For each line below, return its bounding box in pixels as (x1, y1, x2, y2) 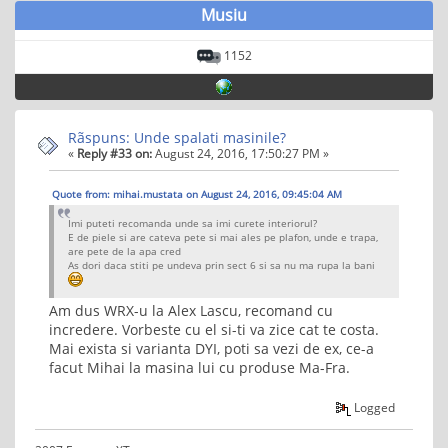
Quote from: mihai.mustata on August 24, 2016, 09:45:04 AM (52, 187, 342, 202)
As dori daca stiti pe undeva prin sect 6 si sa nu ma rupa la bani (68, 258, 378, 273)
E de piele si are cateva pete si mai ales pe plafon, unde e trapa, (68, 230, 378, 245)
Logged (351, 399, 396, 416)
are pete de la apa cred (68, 244, 181, 259)
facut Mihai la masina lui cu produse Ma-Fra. (49, 358, 350, 378)
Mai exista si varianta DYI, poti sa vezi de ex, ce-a (49, 339, 374, 359)
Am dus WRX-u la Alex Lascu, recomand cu (49, 301, 333, 321)
